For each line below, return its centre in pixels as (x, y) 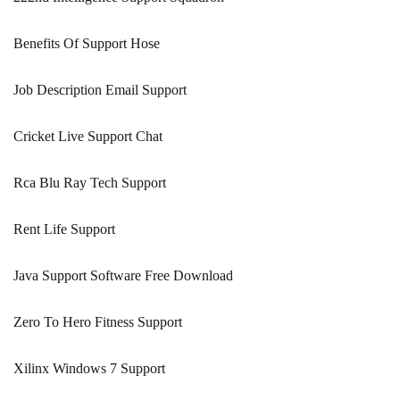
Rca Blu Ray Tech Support (90, 183)
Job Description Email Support (100, 90)
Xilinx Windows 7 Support (89, 369)
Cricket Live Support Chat (88, 137)
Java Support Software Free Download (123, 276)
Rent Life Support (64, 229)
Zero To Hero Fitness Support (98, 322)
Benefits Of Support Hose (87, 44)
